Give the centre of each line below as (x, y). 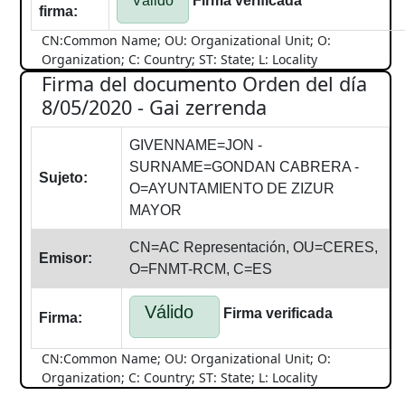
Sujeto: (63, 178)
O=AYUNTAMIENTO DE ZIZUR (232, 188)
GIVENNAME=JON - (196, 145)
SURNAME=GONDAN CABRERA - (244, 167)
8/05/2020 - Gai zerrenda (154, 107)
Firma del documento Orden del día (204, 84)
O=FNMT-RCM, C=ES (201, 269)
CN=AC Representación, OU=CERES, (254, 247)
